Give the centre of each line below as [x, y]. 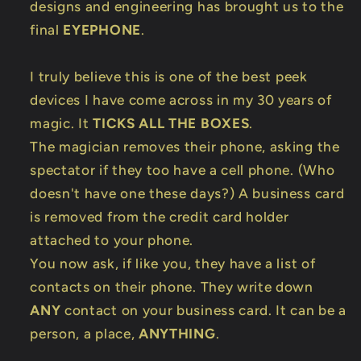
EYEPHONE [102, 29]
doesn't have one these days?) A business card [187, 193]
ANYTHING [177, 333]
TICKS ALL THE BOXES [171, 123]
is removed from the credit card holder [160, 216]
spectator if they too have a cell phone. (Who [183, 170]
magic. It [62, 123]
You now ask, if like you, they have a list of [173, 263]
